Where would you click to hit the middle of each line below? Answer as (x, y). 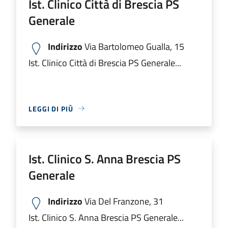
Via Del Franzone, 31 (123, 201)
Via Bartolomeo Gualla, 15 (133, 46)
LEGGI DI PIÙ (51, 108)
